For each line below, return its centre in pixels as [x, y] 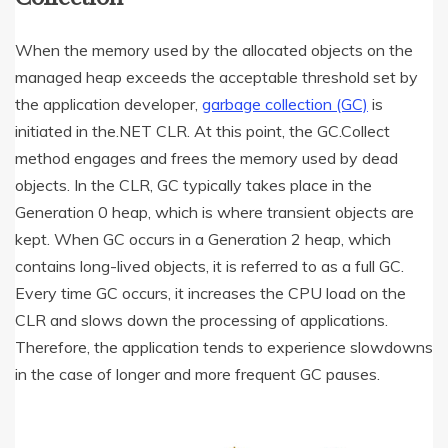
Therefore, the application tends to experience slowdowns [224, 347]
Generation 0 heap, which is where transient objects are [214, 212]
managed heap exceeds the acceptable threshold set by [216, 77]
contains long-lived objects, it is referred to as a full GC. [209, 266]
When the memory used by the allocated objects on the [214, 50]
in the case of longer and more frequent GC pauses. [197, 374]
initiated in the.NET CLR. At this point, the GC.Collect [202, 131]
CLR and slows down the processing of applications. [201, 320]
